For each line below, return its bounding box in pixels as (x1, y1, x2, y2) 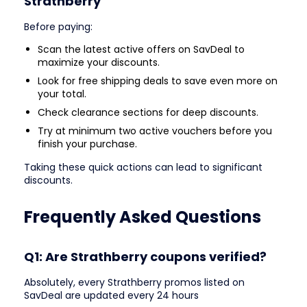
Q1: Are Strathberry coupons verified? (24, 248, 267, 266)
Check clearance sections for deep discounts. (38, 106, 258, 120)
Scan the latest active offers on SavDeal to (38, 42, 245, 57)
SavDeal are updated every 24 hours (24, 288, 199, 303)
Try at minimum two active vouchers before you (38, 124, 272, 138)
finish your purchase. (38, 137, 137, 151)
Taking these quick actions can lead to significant (24, 160, 262, 175)
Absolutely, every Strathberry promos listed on (24, 275, 245, 290)
